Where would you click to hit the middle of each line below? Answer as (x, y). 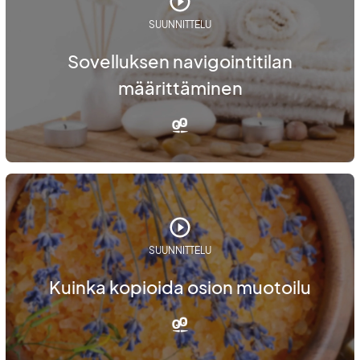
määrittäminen (180, 88)
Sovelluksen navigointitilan (180, 61)
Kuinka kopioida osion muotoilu (180, 286)
